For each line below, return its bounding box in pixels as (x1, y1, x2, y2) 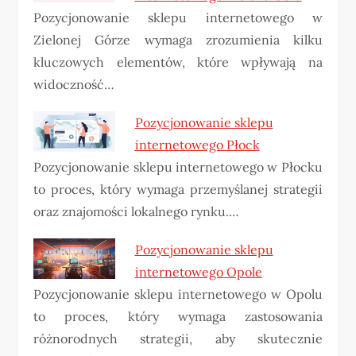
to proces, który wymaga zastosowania (33, 308, 323, 325)
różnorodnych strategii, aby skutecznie (33, 331, 323, 347)
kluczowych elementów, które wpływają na (33, 54, 323, 71)
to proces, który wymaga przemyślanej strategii (33, 181, 323, 198)
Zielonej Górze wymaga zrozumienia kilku (33, 32, 323, 48)
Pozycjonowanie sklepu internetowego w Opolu (33, 286, 323, 303)
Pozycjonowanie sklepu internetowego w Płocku (33, 159, 323, 176)
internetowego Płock (134, 137, 260, 153)
